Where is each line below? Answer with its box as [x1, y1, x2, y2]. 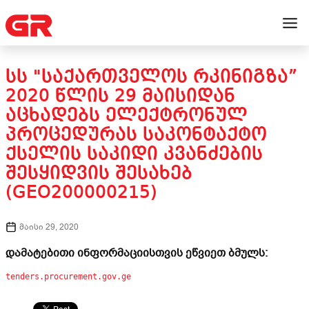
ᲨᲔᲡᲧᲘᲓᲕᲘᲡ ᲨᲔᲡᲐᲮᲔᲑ [6, 164, 192, 183]
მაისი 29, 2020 [19, 221, 79, 232]
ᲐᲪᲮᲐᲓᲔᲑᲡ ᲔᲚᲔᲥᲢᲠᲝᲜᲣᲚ [6, 106, 248, 126]
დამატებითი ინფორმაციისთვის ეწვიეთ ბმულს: [6, 246, 268, 261]
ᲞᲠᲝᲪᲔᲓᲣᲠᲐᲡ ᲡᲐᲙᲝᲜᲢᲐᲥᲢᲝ [6, 126, 267, 145]
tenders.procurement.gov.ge [6, 272, 131, 281]
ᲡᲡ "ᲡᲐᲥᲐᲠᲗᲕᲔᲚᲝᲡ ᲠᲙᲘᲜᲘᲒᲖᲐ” [6, 68, 297, 87]
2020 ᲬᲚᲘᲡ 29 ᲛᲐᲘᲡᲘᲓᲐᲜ [6, 87, 235, 106]
